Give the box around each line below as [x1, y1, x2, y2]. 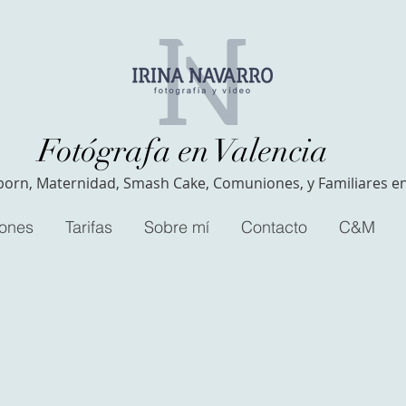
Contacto [241, 217, 307, 237]
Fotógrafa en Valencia [37, 131, 328, 170]
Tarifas [65, 217, 112, 237]
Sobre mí [144, 217, 209, 237]
